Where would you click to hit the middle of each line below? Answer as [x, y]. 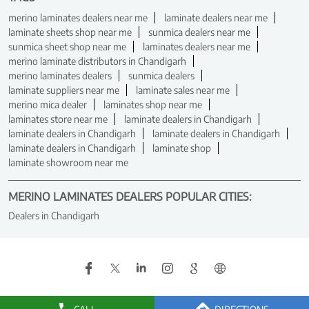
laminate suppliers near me [64, 90]
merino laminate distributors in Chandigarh [97, 61]
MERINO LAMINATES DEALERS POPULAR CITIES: [130, 196]
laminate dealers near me [216, 17]
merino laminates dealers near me [78, 17]
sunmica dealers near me [199, 32]
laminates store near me [58, 119]
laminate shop [182, 148]
